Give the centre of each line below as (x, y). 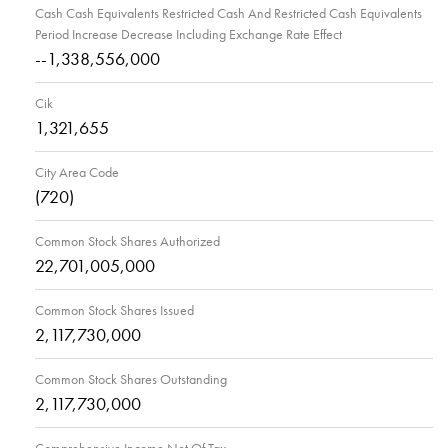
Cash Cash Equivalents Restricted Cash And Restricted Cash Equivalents (228, 13)
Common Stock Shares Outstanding (131, 379)
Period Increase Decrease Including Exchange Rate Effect (188, 34)
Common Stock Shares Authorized (127, 241)
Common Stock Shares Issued (114, 310)
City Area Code (77, 172)
